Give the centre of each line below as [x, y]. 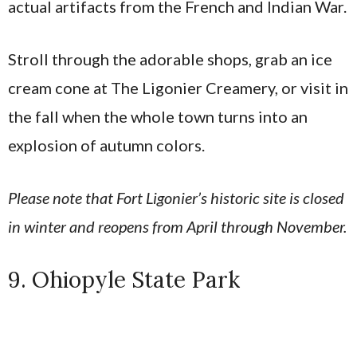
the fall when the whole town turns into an [158, 116]
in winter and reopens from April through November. [177, 226]
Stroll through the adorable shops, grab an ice [170, 59]
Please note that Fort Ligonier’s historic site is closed [176, 197]
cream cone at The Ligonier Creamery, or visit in [178, 87]
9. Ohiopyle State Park [124, 279]
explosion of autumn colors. [106, 145]
